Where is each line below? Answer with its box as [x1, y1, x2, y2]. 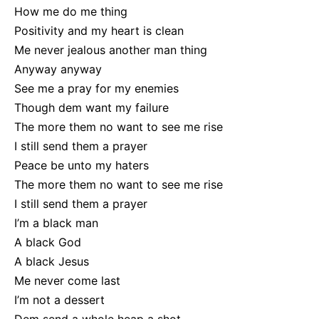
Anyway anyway [14, 62, 102, 77]
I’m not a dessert [14, 293, 105, 308]
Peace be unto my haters [14, 158, 149, 173]
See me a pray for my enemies [14, 81, 179, 96]
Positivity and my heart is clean [14, 23, 184, 38]
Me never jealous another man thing [14, 43, 207, 58]
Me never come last [14, 273, 120, 288]
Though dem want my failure [14, 100, 169, 115]
